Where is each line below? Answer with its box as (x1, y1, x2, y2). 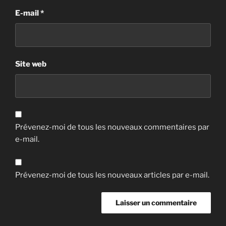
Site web (15, 60, 46, 69)
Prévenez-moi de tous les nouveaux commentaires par (15, 123, 209, 132)
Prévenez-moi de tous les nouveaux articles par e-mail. (15, 170, 209, 180)
